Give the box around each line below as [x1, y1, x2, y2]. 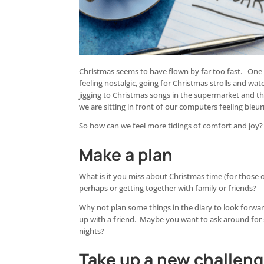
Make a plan [79, 143, 173, 166]
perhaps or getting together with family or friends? [79, 183, 257, 194]
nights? [79, 226, 105, 236]
